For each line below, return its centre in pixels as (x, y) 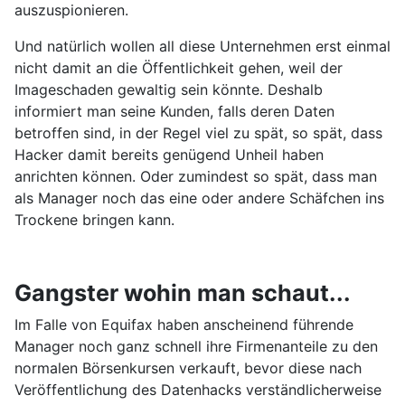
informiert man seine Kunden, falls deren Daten (174, 112)
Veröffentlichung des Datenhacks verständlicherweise (198, 390)
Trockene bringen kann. (94, 220)
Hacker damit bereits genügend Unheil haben (169, 155)
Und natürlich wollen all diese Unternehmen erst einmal (202, 47)
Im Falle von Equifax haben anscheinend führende (184, 325)
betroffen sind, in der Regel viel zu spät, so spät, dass (198, 133)
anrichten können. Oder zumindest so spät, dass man (196, 177)
